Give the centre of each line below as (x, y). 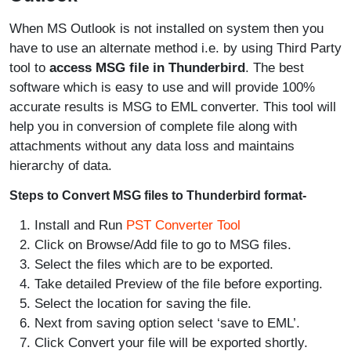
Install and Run (80, 225)
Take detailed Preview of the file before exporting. (179, 284)
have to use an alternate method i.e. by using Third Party (175, 48)
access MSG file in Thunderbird (147, 68)
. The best (275, 68)
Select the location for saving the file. (143, 304)
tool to (29, 68)
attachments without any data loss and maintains (152, 146)
